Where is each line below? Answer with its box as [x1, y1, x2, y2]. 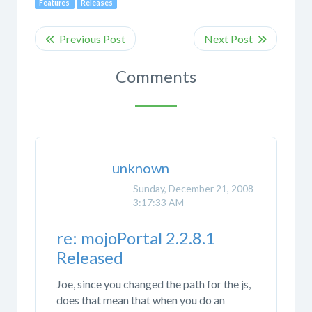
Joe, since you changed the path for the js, [56, 276, 251, 290]
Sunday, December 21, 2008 [133, 182, 253, 194]
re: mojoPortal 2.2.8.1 [56, 228, 215, 249]
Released [56, 247, 123, 268]
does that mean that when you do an [56, 292, 225, 306]
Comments [116, 66, 196, 87]
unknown [112, 159, 169, 176]
